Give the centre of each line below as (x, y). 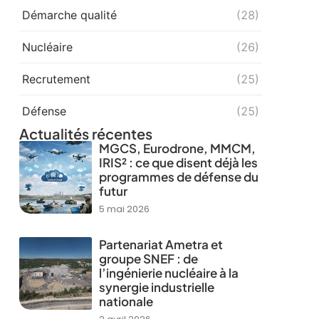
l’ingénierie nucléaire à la (168, 273)
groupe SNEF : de (148, 259)
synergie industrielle (156, 287)
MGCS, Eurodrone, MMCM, (177, 148)
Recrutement (56, 79)
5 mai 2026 (124, 209)
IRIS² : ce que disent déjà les (178, 163)
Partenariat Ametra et (161, 245)
